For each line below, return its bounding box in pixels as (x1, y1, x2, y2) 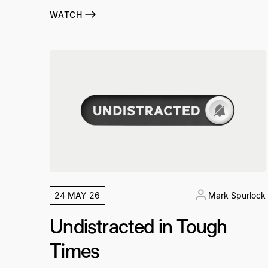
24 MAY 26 (54, 190, 100, 200)
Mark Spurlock (208, 190, 266, 200)
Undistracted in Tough (50, 214, 227, 238)
